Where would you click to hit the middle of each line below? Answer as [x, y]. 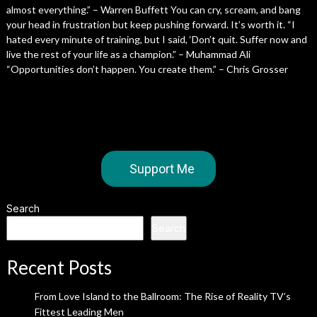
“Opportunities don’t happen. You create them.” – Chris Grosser [147, 69]
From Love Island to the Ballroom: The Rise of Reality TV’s [162, 296]
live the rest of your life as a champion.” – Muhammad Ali [128, 54]
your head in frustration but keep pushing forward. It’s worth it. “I [150, 24]
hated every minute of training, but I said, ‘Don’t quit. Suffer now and [156, 39]
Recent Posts [59, 267]
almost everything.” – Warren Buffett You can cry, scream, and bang [153, 10]
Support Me [162, 169]
